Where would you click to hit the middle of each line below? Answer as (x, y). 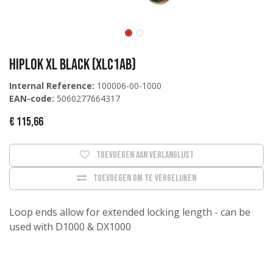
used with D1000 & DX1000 (70, 226)
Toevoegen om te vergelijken (145, 178)
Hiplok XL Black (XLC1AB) (73, 65)
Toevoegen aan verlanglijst (145, 155)
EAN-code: (32, 98)
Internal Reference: (52, 85)
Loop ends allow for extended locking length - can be (130, 212)
